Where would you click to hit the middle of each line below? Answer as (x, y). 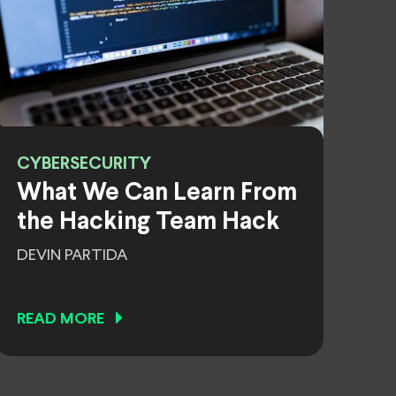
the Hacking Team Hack (148, 223)
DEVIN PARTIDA (72, 255)
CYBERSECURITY (84, 164)
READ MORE (61, 320)
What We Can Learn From (157, 194)
